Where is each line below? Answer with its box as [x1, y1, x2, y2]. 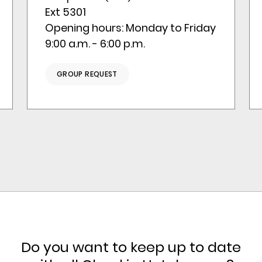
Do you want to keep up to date [21, 237, 241, 257]
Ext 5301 [45, 5, 86, 19]
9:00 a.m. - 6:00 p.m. [45, 36, 145, 51]
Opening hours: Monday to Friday [45, 20, 216, 35]
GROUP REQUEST [57, 69, 118, 79]
